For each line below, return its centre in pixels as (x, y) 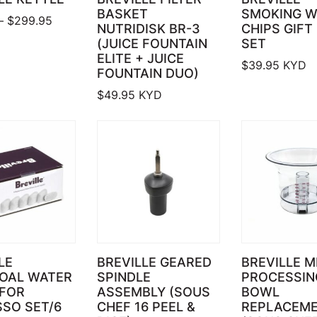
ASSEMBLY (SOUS (154, 292)
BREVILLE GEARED (155, 262)
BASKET (123, 14)
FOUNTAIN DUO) (148, 74)
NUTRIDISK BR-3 (149, 29)
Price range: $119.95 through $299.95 (152, 20)
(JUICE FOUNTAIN (152, 44)
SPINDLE (124, 277)
